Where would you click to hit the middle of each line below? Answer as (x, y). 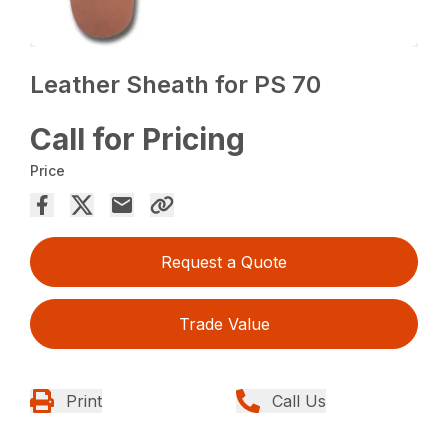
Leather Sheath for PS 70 (176, 84)
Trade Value (224, 323)
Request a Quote (224, 261)
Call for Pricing (138, 138)
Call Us (299, 400)
